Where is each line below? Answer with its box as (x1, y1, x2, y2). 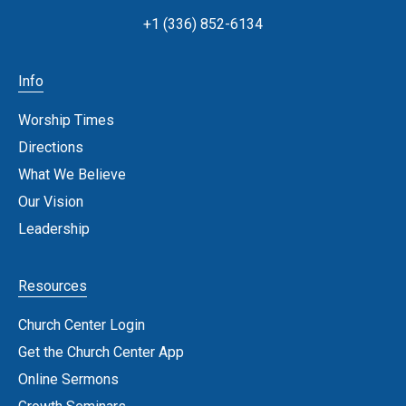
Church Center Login (18, 316, 145, 334)
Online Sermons (18, 371, 119, 389)
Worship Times (18, 111, 114, 130)
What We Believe (18, 166, 126, 184)
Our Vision (18, 193, 83, 211)
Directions (18, 139, 83, 157)
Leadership (18, 220, 90, 238)
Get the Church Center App (18, 343, 184, 362)
